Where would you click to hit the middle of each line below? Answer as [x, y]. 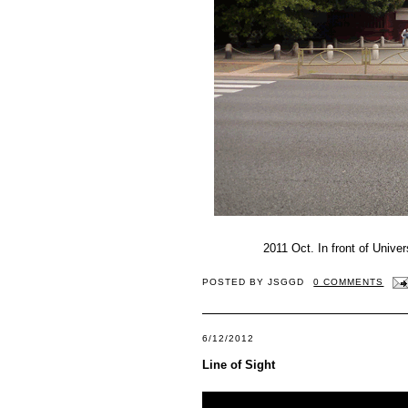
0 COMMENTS [349, 282]
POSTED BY [235, 282]
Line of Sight [239, 364]
